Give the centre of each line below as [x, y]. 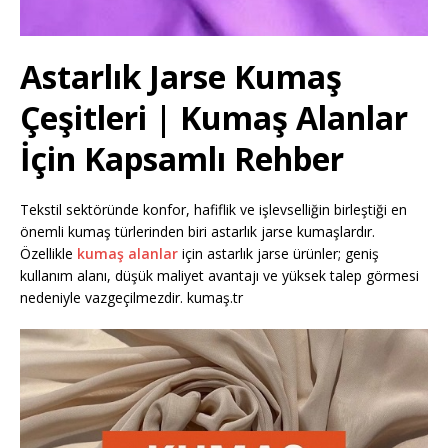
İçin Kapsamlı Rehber [182, 158]
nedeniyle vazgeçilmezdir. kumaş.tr [131, 297]
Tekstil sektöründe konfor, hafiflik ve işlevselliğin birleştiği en [213, 209]
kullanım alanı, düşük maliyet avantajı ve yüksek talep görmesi [219, 275]
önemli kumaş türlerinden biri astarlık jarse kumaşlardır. [197, 231]
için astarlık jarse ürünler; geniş [278, 253]
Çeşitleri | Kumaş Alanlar [214, 117]
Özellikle [48, 253]
